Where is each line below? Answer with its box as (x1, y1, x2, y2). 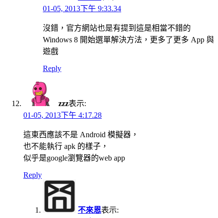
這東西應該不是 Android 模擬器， (23, 130, 139, 139)
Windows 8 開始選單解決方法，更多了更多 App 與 (43, 35, 214, 44)
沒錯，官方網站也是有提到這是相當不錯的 (43, 23, 191, 32)
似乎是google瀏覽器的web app (23, 153, 125, 162)
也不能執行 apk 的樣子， (23, 142, 109, 150)
